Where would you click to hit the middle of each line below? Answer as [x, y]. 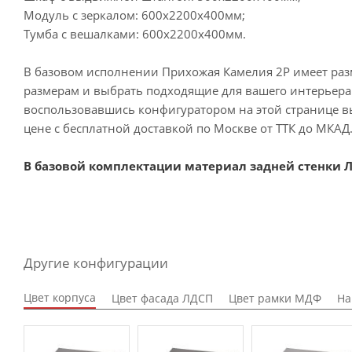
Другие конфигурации [96, 263]
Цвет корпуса [60, 298]
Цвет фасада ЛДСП [162, 299]
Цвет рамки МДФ [275, 299]
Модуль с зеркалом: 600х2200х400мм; [134, 15]
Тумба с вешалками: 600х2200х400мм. [135, 34]
